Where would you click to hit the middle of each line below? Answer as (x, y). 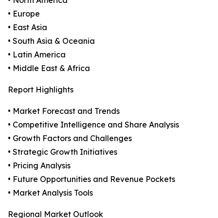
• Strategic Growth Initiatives (63, 152)
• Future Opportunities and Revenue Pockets (91, 179)
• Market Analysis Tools (50, 193)
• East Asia (27, 27)
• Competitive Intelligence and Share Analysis (93, 125)
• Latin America (37, 55)
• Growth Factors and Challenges (70, 138)
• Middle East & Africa (49, 68)
